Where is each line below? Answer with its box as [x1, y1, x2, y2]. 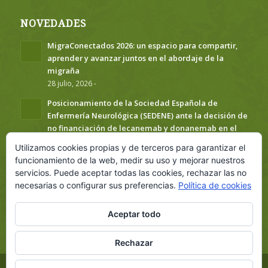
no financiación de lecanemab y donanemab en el [47, 122, 237, 133]
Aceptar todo [107, 209, 161, 219]
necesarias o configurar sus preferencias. [15, 180, 178, 190]
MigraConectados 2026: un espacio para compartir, [47, 39, 237, 51]
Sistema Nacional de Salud [47, 135, 149, 146]
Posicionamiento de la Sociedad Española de [47, 97, 218, 108]
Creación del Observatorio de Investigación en [47, 167, 222, 178]
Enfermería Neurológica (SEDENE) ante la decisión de [47, 109, 248, 121]
